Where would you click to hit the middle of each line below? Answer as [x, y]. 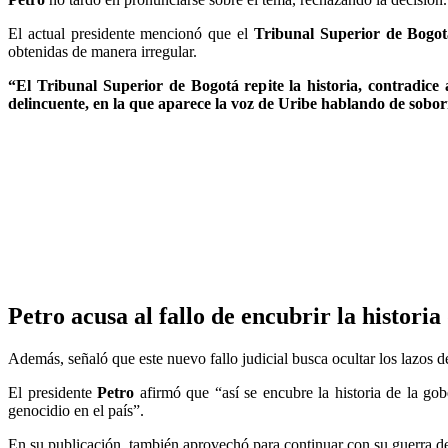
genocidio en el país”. [76, 410]
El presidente [52, 392]
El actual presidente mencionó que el [131, 33]
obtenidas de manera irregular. [102, 51]
